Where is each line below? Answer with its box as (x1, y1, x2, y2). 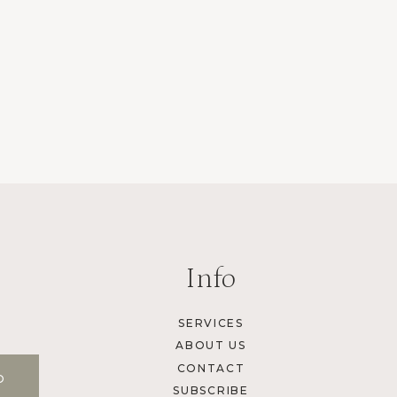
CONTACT (176, 361, 245, 375)
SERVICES (178, 316, 244, 331)
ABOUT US (175, 339, 246, 353)
